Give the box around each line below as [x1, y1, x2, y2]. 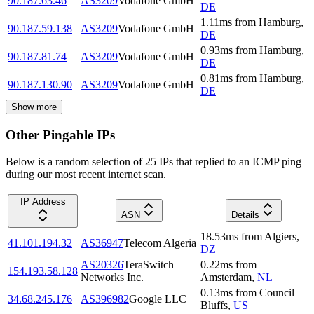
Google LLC [129, 293, 186, 306]
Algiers [264, 231, 296, 243]
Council [259, 287, 294, 299]
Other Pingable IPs [6, 127, 115, 142]
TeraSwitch [123, 259, 174, 271]
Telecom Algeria [123, 237, 196, 250]
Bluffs [200, 299, 228, 312]
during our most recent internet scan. [6, 168, 166, 181]
